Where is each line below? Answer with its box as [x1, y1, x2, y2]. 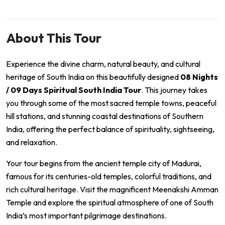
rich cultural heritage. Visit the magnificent [6, 184, 152, 194]
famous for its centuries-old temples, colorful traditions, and [6, 171, 211, 181]
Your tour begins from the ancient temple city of [6, 158, 171, 168]
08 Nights [180, 71, 218, 82]
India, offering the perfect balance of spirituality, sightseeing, [6, 124, 214, 134]
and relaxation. [6, 137, 57, 147]
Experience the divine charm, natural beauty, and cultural [6, 58, 200, 69]
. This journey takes [141, 84, 207, 95]
